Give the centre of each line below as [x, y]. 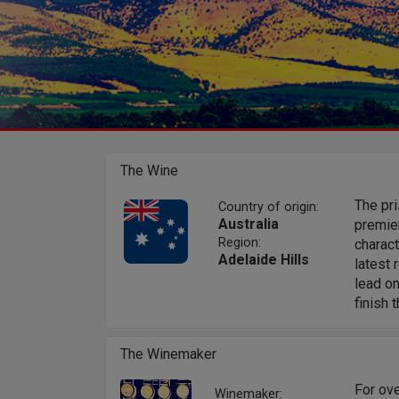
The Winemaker [168, 354]
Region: [239, 242]
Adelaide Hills [263, 259]
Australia [248, 224]
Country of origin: [268, 207]
